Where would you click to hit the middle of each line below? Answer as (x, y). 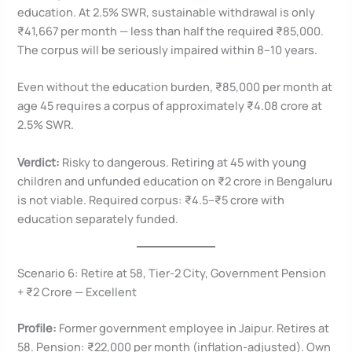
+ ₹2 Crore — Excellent (77, 291)
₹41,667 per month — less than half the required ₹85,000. (171, 30)
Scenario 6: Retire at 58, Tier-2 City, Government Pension (172, 273)
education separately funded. (98, 218)
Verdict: (39, 161)
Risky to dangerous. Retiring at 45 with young (183, 161)
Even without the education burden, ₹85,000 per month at (175, 87)
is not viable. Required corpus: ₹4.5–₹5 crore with (151, 199)
